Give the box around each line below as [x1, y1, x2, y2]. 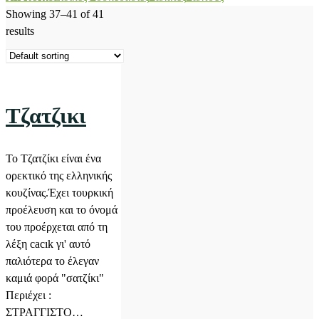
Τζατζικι [6, 103, 86, 128]
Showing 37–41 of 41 [6, 8, 104, 20]
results [6, 25, 34, 37]
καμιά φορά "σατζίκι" [6, 272, 104, 284]
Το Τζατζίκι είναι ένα [6, 152, 101, 164]
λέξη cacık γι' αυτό [6, 238, 90, 250]
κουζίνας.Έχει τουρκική [6, 187, 113, 199]
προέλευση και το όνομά [6, 204, 117, 216]
